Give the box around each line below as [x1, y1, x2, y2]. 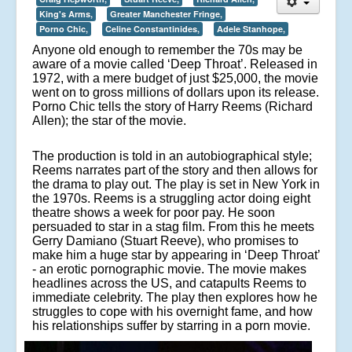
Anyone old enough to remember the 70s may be [32, 42, 302, 57]
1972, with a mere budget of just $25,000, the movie [32, 71, 318, 85]
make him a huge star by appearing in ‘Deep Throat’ [32, 247, 320, 262]
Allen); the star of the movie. [32, 113, 186, 127]
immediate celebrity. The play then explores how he [32, 290, 317, 304]
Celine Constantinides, [105, 22, 200, 35]
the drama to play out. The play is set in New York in [32, 177, 320, 191]
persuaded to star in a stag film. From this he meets [32, 219, 314, 233]
